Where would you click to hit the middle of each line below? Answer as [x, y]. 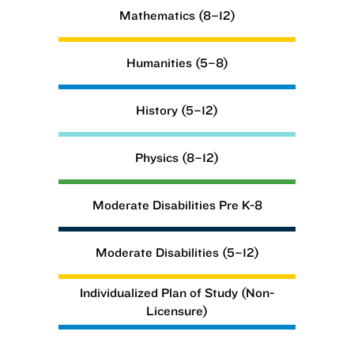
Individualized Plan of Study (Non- [177, 292]
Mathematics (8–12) [177, 15]
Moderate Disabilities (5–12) [177, 252]
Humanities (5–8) [177, 62]
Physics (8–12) [177, 157]
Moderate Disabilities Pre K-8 [177, 205]
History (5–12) [177, 110]
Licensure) [177, 310]
